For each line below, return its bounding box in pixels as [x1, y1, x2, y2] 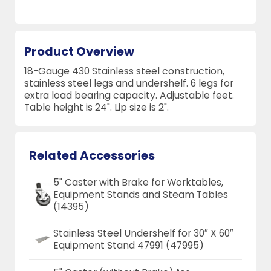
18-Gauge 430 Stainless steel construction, [24, 64, 225, 78]
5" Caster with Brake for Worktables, [53, 175, 223, 189]
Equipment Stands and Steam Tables [53, 187, 228, 201]
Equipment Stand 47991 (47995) [53, 238, 204, 253]
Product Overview [24, 42, 135, 60]
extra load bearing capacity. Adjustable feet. [24, 88, 235, 102]
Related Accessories [29, 146, 155, 164]
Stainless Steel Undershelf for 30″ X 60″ [53, 226, 233, 241]
